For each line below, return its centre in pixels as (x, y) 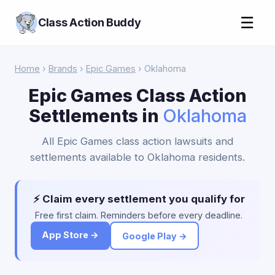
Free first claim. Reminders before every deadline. (139, 215)
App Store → (70, 235)
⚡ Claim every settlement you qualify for (139, 199)
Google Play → (154, 236)
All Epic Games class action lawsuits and (137, 141)
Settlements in (95, 116)
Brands (63, 68)
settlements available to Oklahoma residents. (137, 157)
